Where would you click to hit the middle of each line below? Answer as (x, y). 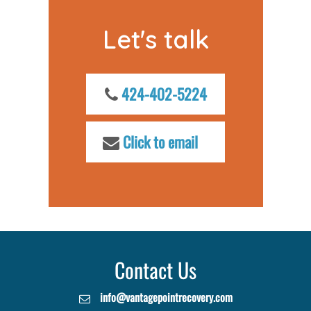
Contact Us (155, 270)
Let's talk (155, 39)
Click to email (160, 142)
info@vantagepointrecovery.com (166, 297)
